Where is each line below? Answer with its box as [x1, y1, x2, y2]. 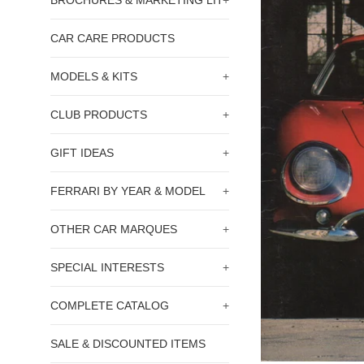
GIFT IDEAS [50, 146, 114, 159]
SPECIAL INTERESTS [50, 261, 164, 274]
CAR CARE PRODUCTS [50, 32, 175, 45]
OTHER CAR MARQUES [50, 223, 177, 236]
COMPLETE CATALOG [50, 299, 169, 312]
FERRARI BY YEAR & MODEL [50, 184, 206, 197]
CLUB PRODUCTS [50, 108, 147, 121]
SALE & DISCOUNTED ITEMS [50, 337, 206, 350]
